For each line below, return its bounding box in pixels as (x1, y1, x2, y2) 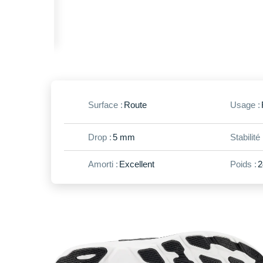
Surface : (88, 100, 123, 110)
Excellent (119, 159, 154, 169)
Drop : (88, 131, 112, 142)
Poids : (230, 159, 257, 169)
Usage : (230, 100, 260, 110)
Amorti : (88, 159, 118, 169)
